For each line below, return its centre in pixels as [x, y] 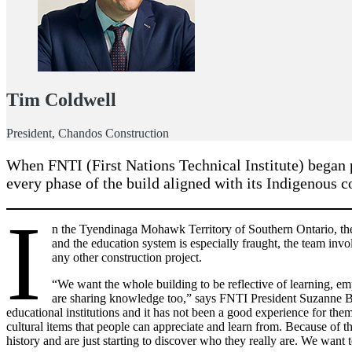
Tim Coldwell [61, 100]
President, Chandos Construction [88, 134]
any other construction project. [127, 258]
